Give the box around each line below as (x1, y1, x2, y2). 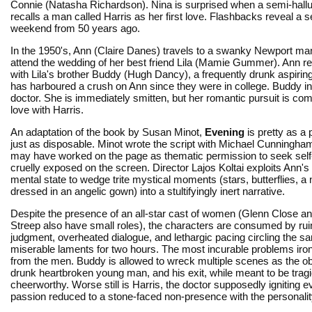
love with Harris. (10, 103, 84, 116)
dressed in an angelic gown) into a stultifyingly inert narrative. (10, 185, 285, 197)
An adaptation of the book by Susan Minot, (10, 125, 205, 138)
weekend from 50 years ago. (10, 22, 140, 34)
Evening (205, 125, 244, 138)
